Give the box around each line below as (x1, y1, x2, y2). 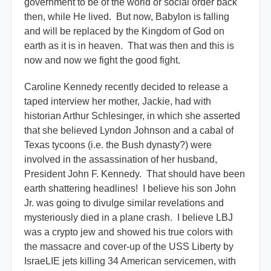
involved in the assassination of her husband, (24, 154, 217, 165)
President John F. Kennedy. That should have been (24, 169, 245, 180)
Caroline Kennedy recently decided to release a (24, 82, 228, 93)
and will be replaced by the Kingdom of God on (24, 26, 224, 37)
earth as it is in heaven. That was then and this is (24, 41, 234, 51)
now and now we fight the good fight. (24, 55, 183, 66)
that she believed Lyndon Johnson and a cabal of (24, 125, 233, 136)
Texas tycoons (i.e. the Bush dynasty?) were (24, 140, 212, 151)
